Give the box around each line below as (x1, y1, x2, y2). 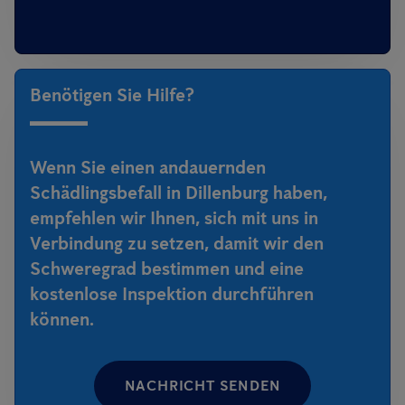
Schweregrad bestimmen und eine (30, 258, 304, 280)
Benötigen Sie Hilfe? (30, 84, 194, 107)
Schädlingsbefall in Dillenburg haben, (30, 182, 327, 204)
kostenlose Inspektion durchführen (30, 283, 314, 306)
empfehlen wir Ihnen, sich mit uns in (30, 207, 318, 230)
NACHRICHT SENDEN (124, 377, 281, 395)
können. (30, 308, 94, 331)
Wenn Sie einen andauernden (30, 156, 266, 179)
